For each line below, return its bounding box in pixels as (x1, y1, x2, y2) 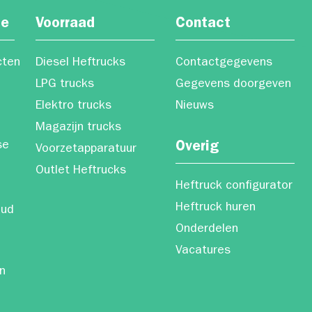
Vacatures (175, 245, 231, 258)
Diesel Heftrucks (35, 57, 125, 70)
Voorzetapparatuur (35, 143, 136, 156)
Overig (175, 141, 219, 155)
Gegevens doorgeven (175, 79, 291, 91)
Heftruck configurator (175, 180, 292, 193)
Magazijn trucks (35, 122, 121, 134)
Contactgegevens (175, 57, 272, 70)
